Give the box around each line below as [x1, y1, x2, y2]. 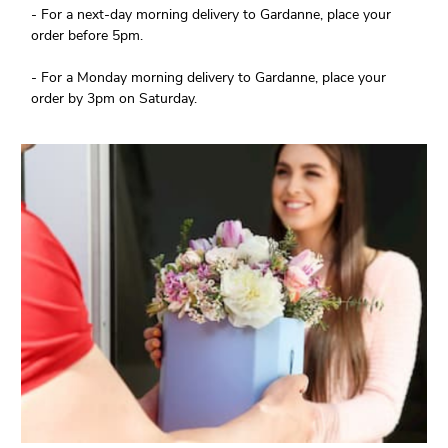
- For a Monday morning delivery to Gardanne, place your [31, 68, 387, 88]
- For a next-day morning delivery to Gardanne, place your [31, 5, 392, 25]
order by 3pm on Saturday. [31, 89, 198, 109]
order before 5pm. [31, 26, 144, 46]
